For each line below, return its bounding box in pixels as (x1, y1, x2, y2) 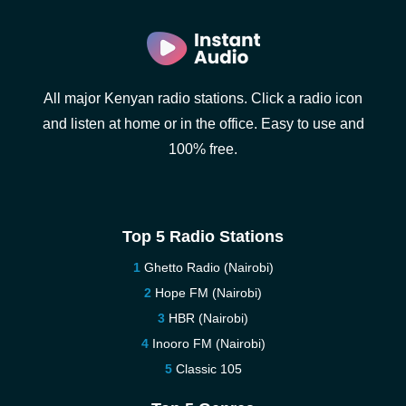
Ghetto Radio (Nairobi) (143, 260, 274, 275)
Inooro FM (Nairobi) (151, 336, 266, 351)
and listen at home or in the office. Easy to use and (42, 116, 364, 131)
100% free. (169, 141, 237, 157)
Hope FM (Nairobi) (155, 285, 262, 300)
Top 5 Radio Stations (122, 227, 284, 246)
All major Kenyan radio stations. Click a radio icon (43, 91, 362, 106)
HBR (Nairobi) (169, 311, 248, 325)
